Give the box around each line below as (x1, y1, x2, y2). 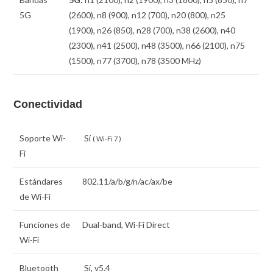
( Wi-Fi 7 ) (93, 135, 122, 143)
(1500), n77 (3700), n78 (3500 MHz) (69, 55, 202, 66)
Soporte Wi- (19, 133, 66, 144)
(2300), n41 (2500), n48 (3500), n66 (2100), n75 (69, 40, 246, 51)
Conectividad (13, 98, 83, 111)
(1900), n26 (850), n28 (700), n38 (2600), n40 (69, 24, 236, 35)
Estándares (19, 176, 63, 187)
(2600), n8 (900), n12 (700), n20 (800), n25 (69, 9, 226, 20)
